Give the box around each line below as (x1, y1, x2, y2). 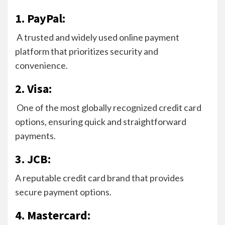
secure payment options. (15, 186, 111, 197)
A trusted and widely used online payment (15, 31, 179, 43)
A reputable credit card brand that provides (15, 172, 184, 183)
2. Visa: (15, 80, 52, 96)
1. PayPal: (15, 10, 65, 26)
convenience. (15, 59, 68, 71)
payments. (15, 130, 56, 141)
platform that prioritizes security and (15, 45, 158, 57)
